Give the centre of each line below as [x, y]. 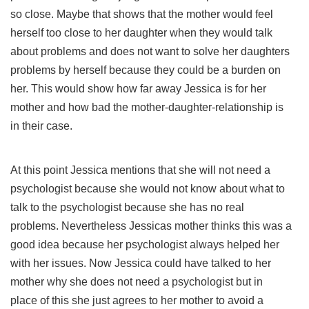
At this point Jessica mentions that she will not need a [140, 170]
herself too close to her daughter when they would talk [141, 33]
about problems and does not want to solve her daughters [150, 51]
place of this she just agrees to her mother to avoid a [137, 300]
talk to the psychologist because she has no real [127, 207]
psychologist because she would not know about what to [148, 189]
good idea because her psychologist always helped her [145, 245]
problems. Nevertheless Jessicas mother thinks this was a [151, 226]
